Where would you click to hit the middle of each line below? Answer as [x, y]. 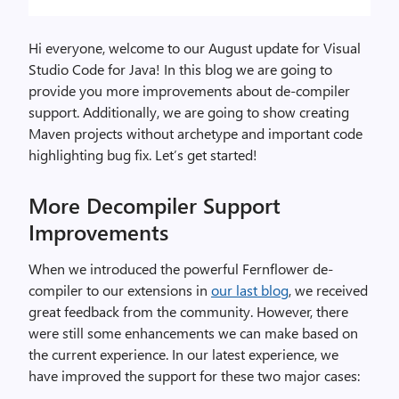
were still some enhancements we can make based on [193, 333]
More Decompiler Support [155, 205]
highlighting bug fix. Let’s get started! [143, 155]
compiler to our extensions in [120, 290]
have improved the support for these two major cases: [194, 375]
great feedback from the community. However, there [188, 311]
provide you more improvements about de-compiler [189, 90]
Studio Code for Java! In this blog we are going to [180, 69]
